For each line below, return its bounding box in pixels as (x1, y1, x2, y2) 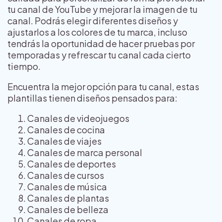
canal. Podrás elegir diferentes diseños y (7, 15, 178, 27)
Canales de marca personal (27, 147, 142, 159)
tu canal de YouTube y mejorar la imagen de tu (7, 3, 198, 15)
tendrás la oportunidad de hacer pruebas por (7, 38, 195, 50)
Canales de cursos (27, 169, 104, 181)
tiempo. (7, 60, 41, 72)
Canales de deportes (27, 158, 116, 170)
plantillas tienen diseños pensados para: (7, 92, 177, 104)
